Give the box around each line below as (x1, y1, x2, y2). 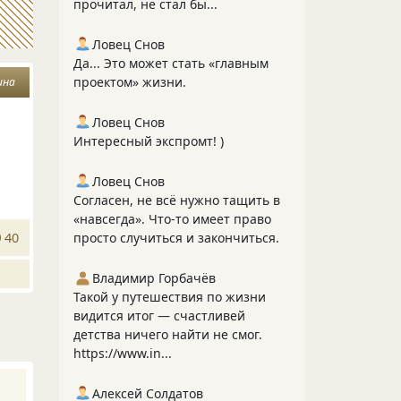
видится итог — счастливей (73, 307, 245, 324)
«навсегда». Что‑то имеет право (73, 210, 271, 227)
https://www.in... (73, 345, 172, 362)
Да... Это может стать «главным (73, 55, 269, 72)
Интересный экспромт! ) (73, 132, 224, 149)
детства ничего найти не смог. (73, 326, 262, 343)
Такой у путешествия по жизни (73, 288, 266, 305)
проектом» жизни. (73, 73, 186, 90)
